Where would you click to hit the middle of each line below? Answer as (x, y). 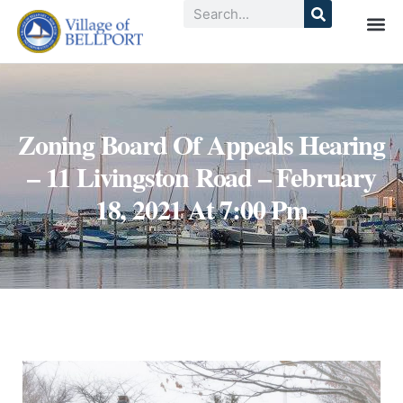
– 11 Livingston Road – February (201, 177)
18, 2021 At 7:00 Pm (201, 209)
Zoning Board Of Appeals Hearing (201, 144)
